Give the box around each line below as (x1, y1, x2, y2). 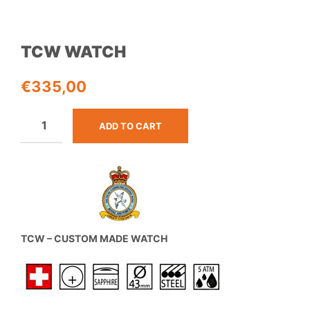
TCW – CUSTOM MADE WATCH (21, 232, 167, 244)
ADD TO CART (99, 120, 162, 131)
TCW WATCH (21, 42, 126, 62)
